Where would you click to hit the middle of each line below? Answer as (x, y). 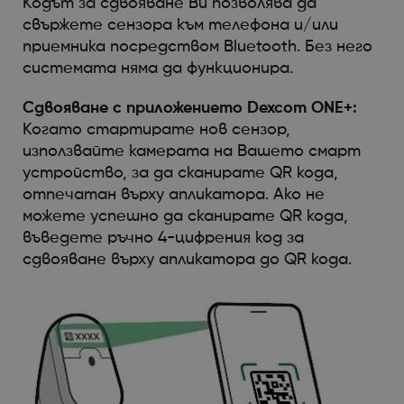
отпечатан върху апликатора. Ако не (173, 194)
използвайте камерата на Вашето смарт (191, 151)
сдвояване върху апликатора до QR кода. (191, 259)
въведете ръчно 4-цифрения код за (163, 238)
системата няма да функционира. (162, 68)
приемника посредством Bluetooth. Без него (197, 46)
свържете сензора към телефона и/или (180, 25)
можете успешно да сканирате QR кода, (185, 216)
